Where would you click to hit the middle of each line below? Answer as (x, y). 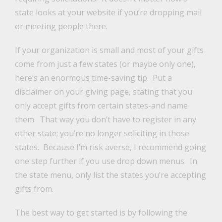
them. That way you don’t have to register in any (105, 120)
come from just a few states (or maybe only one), (105, 64)
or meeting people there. (61, 27)
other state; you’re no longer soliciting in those (102, 134)
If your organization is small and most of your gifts (109, 50)
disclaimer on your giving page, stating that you (103, 92)
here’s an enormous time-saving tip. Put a (93, 78)
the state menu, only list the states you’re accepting (110, 175)
